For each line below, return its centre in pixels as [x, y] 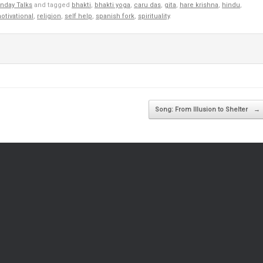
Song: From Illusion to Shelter [202, 109]
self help [78, 16]
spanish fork [115, 16]
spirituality [154, 16]
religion [49, 16]
